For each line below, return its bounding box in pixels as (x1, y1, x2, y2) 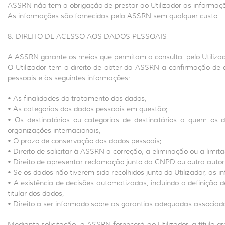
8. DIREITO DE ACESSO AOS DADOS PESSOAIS (8, 32, 167, 41)
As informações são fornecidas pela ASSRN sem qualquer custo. (8, 11, 219, 20)
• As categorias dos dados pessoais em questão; (8, 104, 168, 114)
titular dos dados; (8, 189, 64, 198)
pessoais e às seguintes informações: (8, 73, 130, 82)
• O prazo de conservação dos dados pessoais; (8, 136, 162, 145)
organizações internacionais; (8, 126, 101, 135)
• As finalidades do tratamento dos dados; (8, 94, 147, 103)
